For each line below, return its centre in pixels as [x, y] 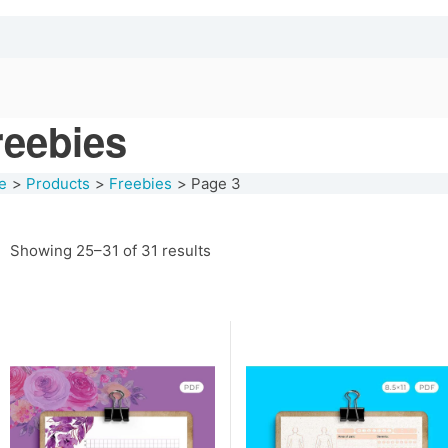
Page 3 [216, 183]
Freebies [140, 183]
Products [58, 183]
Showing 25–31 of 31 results [110, 250]
